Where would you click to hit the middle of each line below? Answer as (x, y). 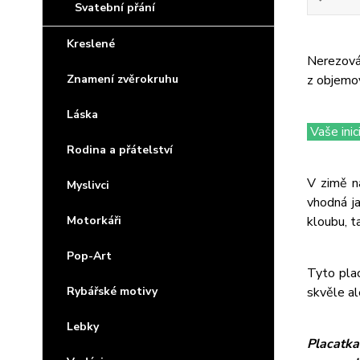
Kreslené (91, 44)
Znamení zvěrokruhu (123, 79)
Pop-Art (89, 256)
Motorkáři (94, 221)
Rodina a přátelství (120, 150)
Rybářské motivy (112, 291)
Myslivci (88, 185)
